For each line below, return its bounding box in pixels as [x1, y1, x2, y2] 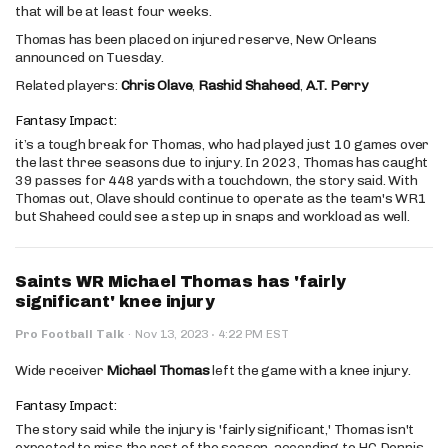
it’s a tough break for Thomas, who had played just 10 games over [15, 135, 430, 153]
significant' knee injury [15, 292, 215, 310]
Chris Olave [120, 76, 193, 94]
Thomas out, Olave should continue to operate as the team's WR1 [15, 189, 427, 207]
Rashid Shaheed [198, 76, 301, 94]
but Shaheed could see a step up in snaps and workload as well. [15, 207, 410, 225]
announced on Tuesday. [15, 48, 164, 66]
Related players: [15, 76, 121, 94]
